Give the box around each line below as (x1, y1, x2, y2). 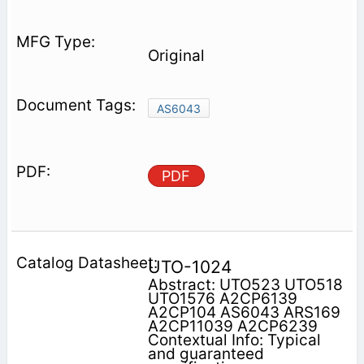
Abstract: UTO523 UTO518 (147, 275, 343, 294)
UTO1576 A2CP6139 (147, 288, 297, 308)
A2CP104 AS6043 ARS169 (147, 302, 340, 322)
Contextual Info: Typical (147, 330, 321, 349)
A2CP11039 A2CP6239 (147, 316, 318, 336)
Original (147, 45, 205, 65)
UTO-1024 (147, 256, 232, 277)
